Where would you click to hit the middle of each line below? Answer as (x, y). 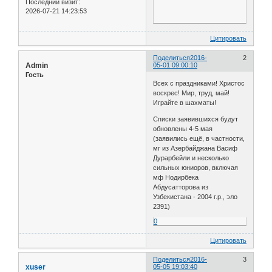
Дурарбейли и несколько (191, 158)
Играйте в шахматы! (185, 102)
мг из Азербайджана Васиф (195, 148)
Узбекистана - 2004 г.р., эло (195, 196)
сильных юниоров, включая (196, 167)
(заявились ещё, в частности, (199, 138)
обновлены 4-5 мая (183, 128)
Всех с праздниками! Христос (199, 83)
